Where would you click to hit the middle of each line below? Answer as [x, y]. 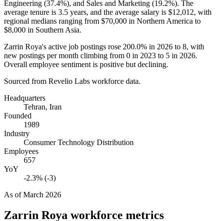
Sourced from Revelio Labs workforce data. [72, 81]
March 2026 [42, 194]
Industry [17, 133]
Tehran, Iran [43, 107]
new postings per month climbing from [65, 55]
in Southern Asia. [54, 30]
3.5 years [72, 12]
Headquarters [25, 98]
